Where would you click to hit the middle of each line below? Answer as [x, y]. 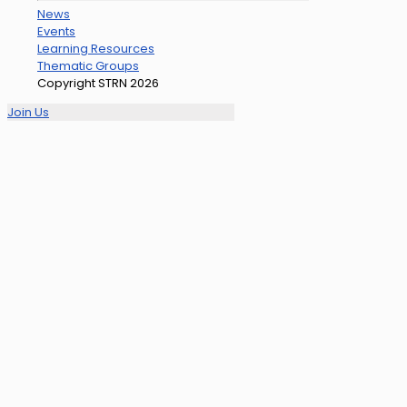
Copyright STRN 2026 [98, 83]
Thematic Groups [88, 65]
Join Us [28, 112]
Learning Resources [96, 48]
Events [56, 31]
